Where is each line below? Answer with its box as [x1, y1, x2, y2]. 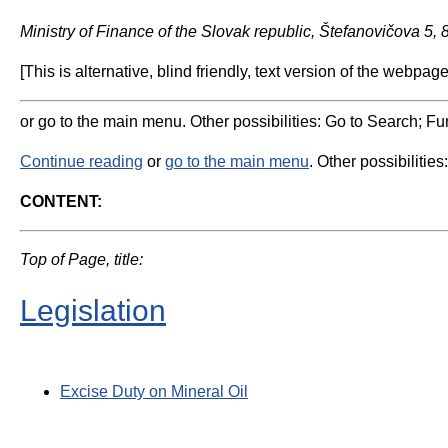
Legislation [20, 293, 166, 328]
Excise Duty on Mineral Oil [60, 382, 248, 400]
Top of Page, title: [20, 251, 143, 268]
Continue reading [20, 153, 143, 170]
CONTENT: [20, 193, 102, 210]
